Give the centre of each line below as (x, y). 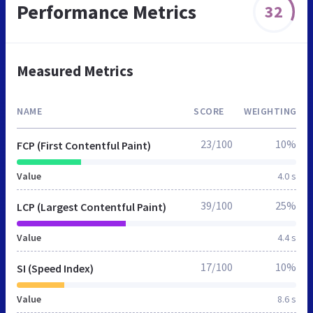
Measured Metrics (75, 71)
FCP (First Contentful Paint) (84, 145)
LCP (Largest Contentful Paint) (92, 206)
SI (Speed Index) (55, 268)
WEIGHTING (270, 111)
